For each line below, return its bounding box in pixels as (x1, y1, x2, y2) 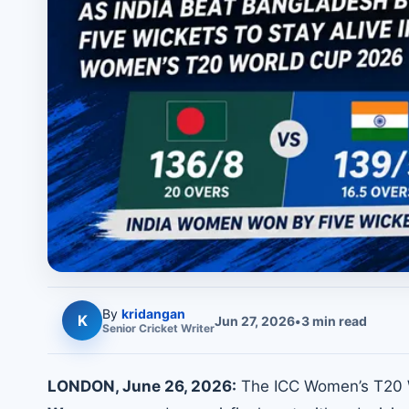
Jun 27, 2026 (215, 312, 295, 329)
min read (309, 312, 367, 329)
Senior (102, 321, 139, 336)
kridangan (121, 306, 185, 322)
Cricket (139, 321, 178, 336)
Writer (178, 321, 215, 336)
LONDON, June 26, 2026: (47, 377, 236, 396)
